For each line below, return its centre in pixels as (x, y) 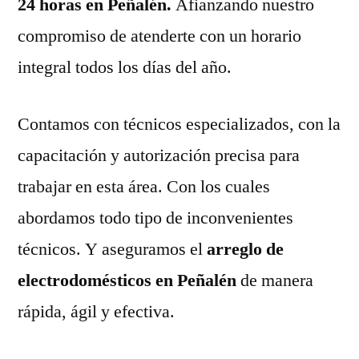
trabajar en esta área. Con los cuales (144, 186)
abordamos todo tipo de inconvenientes (155, 218)
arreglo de (243, 249)
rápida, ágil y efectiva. (96, 311)
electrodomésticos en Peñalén (129, 280)
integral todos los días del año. (125, 67)
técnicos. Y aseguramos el (110, 249)
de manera (277, 280)
